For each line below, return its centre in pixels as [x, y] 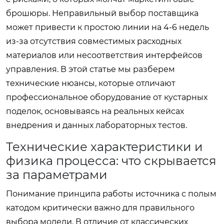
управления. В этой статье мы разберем [90, 69]
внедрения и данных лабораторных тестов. [96, 125]
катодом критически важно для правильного [100, 207]
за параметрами [57, 174]
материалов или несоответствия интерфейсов [104, 55]
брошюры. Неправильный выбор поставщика [102, 13]
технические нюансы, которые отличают [91, 83]
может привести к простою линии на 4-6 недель [107, 27]
